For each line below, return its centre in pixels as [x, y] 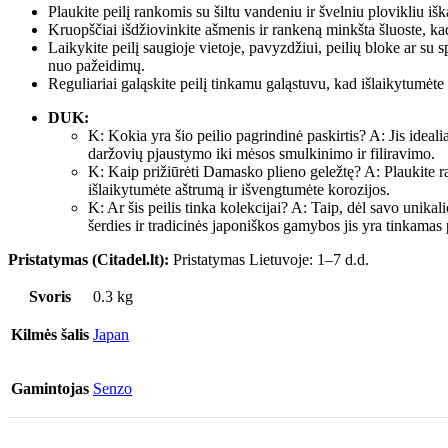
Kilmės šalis [50, 335]
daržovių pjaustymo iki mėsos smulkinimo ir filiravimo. [261, 154]
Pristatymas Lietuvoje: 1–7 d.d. [269, 260]
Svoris [50, 297]
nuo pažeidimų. [96, 66]
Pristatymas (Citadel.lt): [88, 260]
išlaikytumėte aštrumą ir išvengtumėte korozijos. [239, 190]
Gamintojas [50, 389]
